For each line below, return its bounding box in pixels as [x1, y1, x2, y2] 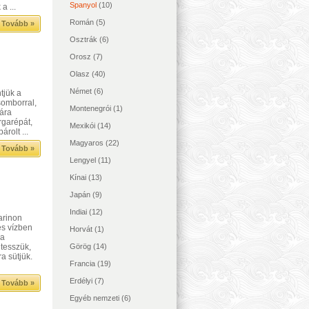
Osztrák [70, 35, 97, 43]
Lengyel [70, 156, 96, 164]
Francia [70, 259, 95, 268]
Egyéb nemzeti [70, 294, 119, 302]
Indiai [70, 208, 87, 216]
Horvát [70, 225, 92, 233]
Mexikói [70, 121, 95, 130]
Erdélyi [70, 277, 92, 285]
